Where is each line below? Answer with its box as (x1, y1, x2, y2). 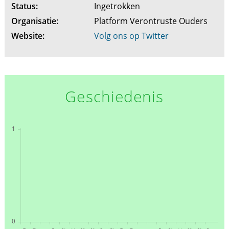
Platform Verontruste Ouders (94, 15, 210, 27)
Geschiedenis (65, 86, 164, 107)
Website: (11, 30, 44, 42)
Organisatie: (11, 15, 58, 27)
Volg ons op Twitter (94, 30, 169, 42)
